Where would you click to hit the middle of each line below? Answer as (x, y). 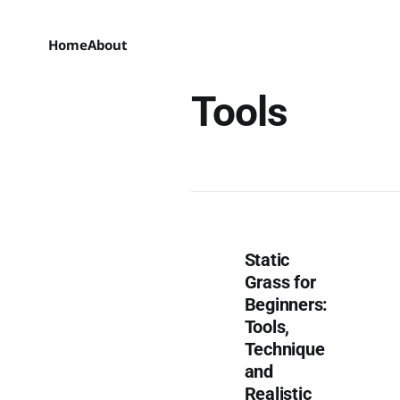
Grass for (280, 282)
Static (267, 260)
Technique (284, 349)
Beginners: (286, 304)
